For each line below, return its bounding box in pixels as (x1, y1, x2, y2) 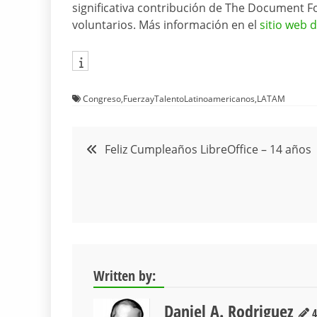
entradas (71, 195, 149, 226)
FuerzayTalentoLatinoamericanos (123, 93, 255, 105)
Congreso (83, 93, 121, 105)
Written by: (93, 266, 156, 286)
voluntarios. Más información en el (72, 17, 260, 33)
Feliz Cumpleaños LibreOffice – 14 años (105, 142, 311, 158)
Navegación (71, 127, 175, 158)
